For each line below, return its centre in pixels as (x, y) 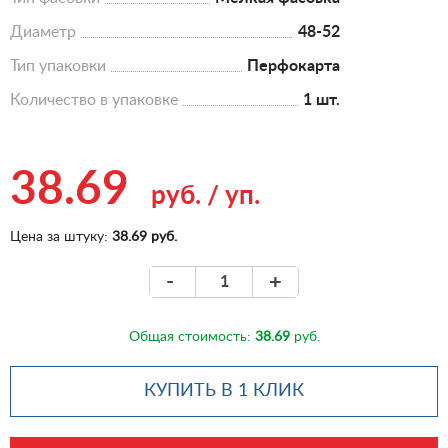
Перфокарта (293, 66)
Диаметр (43, 32)
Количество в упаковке (94, 100)
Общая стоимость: (191, 337)
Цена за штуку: (61, 237)
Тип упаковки (58, 66)
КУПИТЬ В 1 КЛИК (224, 391)
